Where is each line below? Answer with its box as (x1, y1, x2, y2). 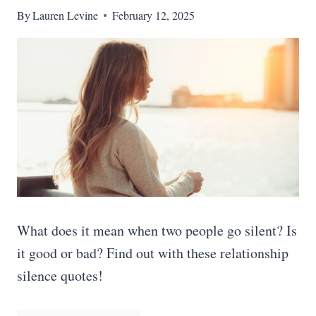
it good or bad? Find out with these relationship (17, 243, 288, 262)
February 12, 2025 (112, 8, 195, 23)
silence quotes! (17, 266, 103, 285)
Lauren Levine (32, 8, 99, 23)
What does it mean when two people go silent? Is (17, 221, 297, 240)
